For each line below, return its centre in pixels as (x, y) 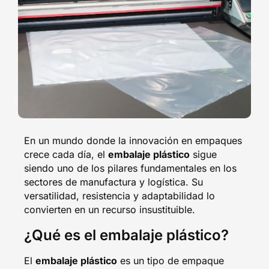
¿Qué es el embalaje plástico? (126, 235)
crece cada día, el (66, 154)
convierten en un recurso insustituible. (110, 209)
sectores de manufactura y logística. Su (113, 182)
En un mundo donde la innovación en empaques (133, 140)
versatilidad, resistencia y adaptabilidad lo (119, 195)
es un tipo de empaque (171, 260)
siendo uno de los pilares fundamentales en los (130, 168)
